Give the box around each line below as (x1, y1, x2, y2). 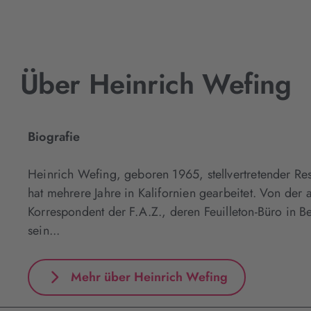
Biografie (28, 128, 81, 146)
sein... (28, 221, 60, 239)
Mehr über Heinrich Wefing (71, 267, 228, 286)
